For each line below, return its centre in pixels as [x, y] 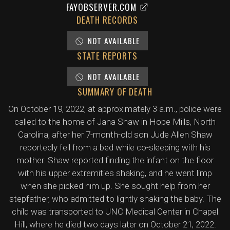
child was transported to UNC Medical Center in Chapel [115, 212]
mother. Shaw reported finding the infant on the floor [115, 160]
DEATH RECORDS [107, 20]
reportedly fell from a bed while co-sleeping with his [115, 147]
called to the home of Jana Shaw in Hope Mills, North [115, 122]
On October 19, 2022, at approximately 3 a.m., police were [115, 109]
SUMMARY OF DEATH [115, 92]
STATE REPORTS [107, 56]
